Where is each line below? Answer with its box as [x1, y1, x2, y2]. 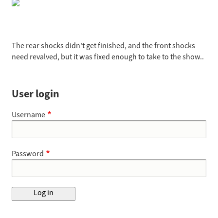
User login [12, 87, 59, 101]
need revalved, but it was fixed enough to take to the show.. [12, 52, 204, 62]
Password [12, 148, 44, 159]
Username [12, 109, 45, 120]
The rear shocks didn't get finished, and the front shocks [12, 40, 195, 51]
